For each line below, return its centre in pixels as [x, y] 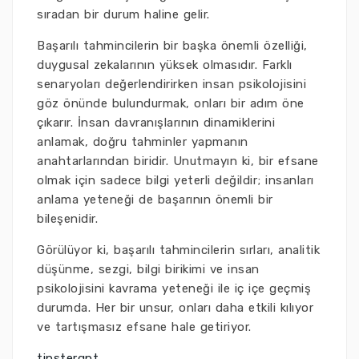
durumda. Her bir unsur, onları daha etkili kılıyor [175, 308]
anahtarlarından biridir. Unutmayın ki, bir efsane [178, 161]
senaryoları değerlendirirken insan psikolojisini [171, 84]
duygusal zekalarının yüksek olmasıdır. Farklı [165, 65]
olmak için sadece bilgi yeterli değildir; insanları [175, 180]
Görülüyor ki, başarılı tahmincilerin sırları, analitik [178, 250]
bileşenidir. [67, 219]
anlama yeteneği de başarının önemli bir [155, 200]
